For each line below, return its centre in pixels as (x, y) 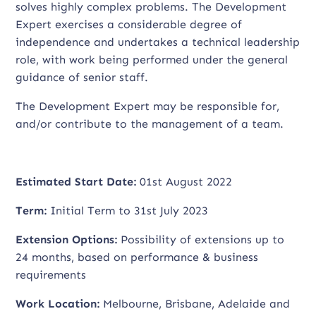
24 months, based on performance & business (137, 257)
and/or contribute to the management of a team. (150, 124)
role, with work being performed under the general (152, 60)
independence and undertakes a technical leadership (158, 42)
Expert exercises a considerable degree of (129, 24)
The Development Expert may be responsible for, (148, 106)
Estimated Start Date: (76, 182)
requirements (51, 275)
